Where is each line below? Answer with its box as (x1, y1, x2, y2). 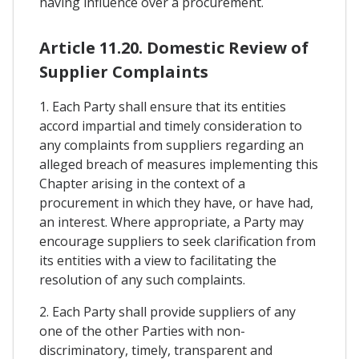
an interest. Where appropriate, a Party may (39, 212, 304, 231)
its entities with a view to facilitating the (39, 251, 276, 269)
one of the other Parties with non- (39, 321, 245, 340)
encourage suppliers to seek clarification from (39, 232, 316, 250)
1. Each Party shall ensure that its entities (39, 97, 286, 115)
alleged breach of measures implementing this (39, 155, 318, 173)
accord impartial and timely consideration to (39, 116, 302, 135)
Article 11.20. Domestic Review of (39, 36, 309, 58)
